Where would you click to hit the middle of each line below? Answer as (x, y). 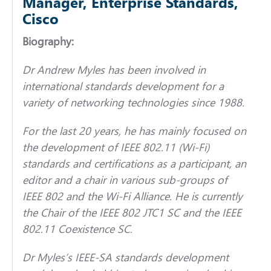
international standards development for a (123, 86)
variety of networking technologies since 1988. (133, 102)
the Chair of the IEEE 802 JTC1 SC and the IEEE (132, 212)
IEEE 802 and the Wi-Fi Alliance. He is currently (132, 196)
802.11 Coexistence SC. (77, 228)
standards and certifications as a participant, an (134, 163)
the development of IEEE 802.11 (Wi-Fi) (116, 147)
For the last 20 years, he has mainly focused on (134, 130)
